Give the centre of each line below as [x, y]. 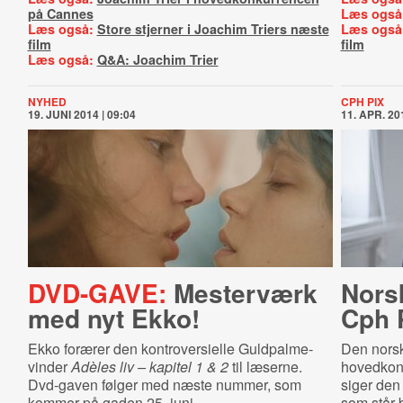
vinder [49, 367]
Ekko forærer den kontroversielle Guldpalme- [170, 349]
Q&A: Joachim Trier [157, 59]
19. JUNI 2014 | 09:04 [81, 114]
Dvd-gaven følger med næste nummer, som [164, 385]
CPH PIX [362, 102]
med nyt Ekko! [113, 318]
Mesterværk [242, 293]
